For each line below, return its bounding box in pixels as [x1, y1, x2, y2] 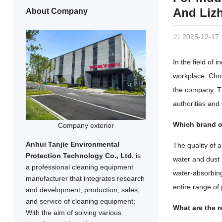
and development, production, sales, [25, 185, 140, 194]
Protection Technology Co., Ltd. [25, 151, 134, 160]
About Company [25, 7, 88, 15]
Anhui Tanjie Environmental [25, 140, 119, 148]
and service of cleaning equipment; [25, 197, 135, 205]
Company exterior [57, 121, 114, 129]
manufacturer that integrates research [25, 174, 145, 182]
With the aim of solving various [25, 208, 121, 217]
